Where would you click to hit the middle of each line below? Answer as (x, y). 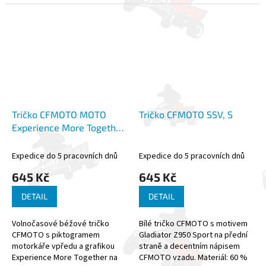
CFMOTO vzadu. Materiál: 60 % (193, 258)
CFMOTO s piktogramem (56, 235)
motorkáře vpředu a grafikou (63, 247)
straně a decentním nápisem (189, 247)
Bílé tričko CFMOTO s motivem (193, 224)
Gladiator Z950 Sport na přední (193, 235)
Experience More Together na (65, 258)
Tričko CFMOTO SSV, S (186, 115)
